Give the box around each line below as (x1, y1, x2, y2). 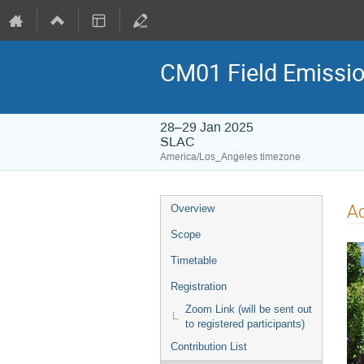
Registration (171, 280, 227, 292)
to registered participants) (185, 318, 305, 330)
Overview (171, 202, 214, 214)
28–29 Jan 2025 (160, 119, 253, 136)
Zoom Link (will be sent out (185, 303, 312, 315)
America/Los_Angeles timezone (160, 150, 301, 163)
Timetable (171, 254, 217, 266)
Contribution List (171, 340, 247, 353)
